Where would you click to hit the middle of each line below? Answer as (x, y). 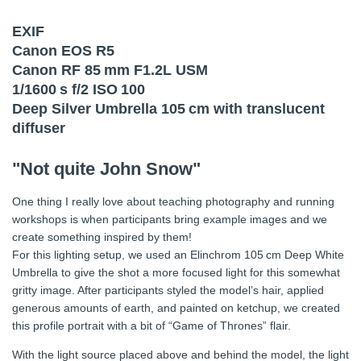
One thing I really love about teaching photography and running (173, 201)
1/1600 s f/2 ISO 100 (79, 89)
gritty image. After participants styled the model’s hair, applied (168, 290)
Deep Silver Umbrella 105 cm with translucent (168, 108)
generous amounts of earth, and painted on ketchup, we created (176, 307)
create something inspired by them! (102, 237)
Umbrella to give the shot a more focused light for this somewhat (176, 272)
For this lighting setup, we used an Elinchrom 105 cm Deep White (178, 254)
